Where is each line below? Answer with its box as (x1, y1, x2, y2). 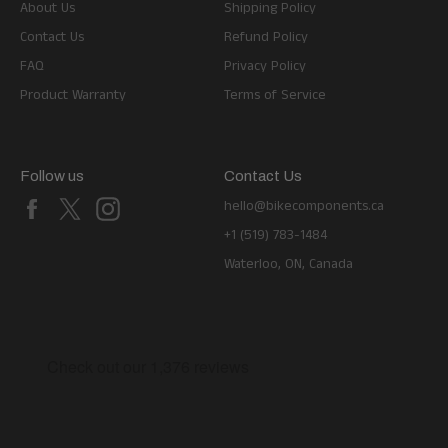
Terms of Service (224, 85, 326, 105)
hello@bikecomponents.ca (224, 196, 384, 216)
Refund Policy (224, 27, 308, 47)
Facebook (53, 195, 112, 215)
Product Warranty (20, 85, 126, 105)
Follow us (20, 167, 84, 184)
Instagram (129, 195, 188, 215)
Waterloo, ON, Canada (224, 254, 353, 274)
